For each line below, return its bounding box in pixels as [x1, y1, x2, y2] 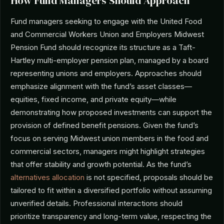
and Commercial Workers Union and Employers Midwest [10, 29, 204, 39]
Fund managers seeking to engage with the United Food [10, 16, 202, 26]
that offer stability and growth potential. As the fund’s [10, 159, 191, 169]
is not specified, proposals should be [84, 172, 213, 182]
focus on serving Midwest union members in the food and [10, 133, 208, 143]
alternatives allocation [10, 172, 84, 182]
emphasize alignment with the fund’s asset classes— [10, 81, 192, 91]
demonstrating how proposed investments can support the [10, 107, 212, 117]
